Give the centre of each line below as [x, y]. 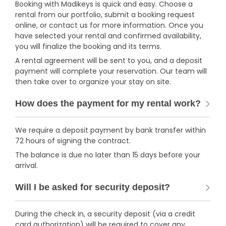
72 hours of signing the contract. [73, 141]
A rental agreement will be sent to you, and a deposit [109, 61]
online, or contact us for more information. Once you [109, 25]
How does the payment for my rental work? [108, 103]
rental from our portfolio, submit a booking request [105, 15]
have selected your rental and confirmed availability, [108, 36]
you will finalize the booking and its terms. [88, 46]
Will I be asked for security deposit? [93, 187]
